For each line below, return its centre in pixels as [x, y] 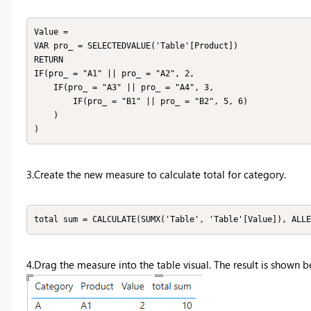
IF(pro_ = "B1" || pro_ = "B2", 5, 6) [53, 102]
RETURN [49, 60]
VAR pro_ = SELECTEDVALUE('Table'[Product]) [136, 46]
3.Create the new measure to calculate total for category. [156, 174]
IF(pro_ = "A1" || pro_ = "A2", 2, [117, 74]
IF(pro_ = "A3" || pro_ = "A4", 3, [44, 88]
